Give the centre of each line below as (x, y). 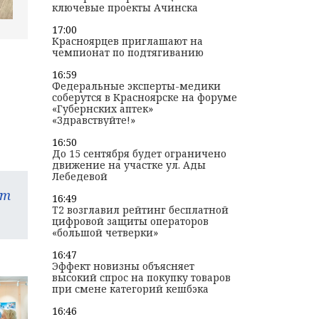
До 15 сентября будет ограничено (139, 154)
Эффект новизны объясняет (123, 266)
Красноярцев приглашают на (127, 41)
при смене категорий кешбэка (130, 289)
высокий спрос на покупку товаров (141, 278)
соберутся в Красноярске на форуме (144, 98)
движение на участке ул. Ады (129, 165)
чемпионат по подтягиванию (127, 53)
